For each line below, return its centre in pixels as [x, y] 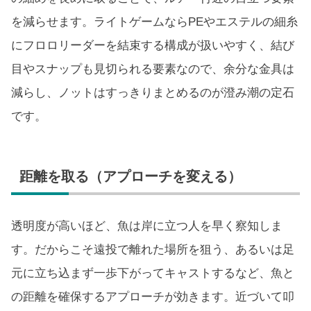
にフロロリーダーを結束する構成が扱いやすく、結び [153, 46]
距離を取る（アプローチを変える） [131, 177]
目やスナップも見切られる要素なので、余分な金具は [153, 69]
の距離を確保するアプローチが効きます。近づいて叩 [153, 297]
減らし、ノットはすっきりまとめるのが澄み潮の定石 [153, 93]
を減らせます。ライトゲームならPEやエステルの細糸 [154, 22]
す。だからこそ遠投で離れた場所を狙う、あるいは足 [153, 250]
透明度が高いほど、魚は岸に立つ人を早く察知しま [147, 226]
